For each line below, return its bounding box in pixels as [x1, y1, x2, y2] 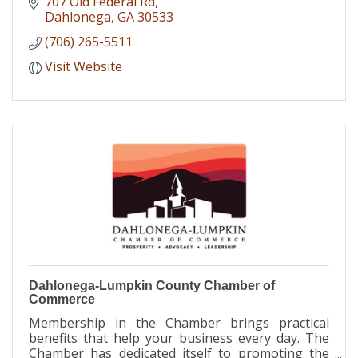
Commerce [29, 292, 95, 307]
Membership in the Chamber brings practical [29, 314, 329, 332]
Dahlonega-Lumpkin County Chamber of [29, 279, 275, 293]
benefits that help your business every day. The [29, 329, 329, 348]
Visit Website [45, 58, 122, 76]
